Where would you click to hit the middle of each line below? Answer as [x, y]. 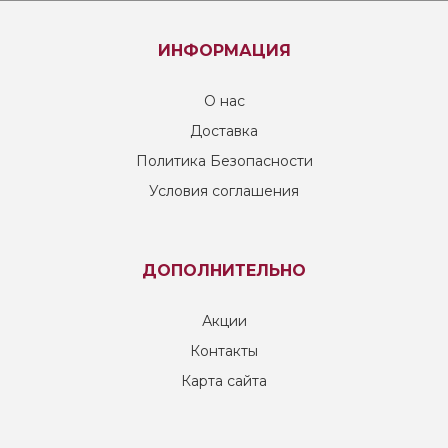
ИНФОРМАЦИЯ [224, 50]
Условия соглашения [224, 191]
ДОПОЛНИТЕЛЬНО [224, 270]
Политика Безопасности [224, 161]
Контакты [224, 351]
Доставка [224, 131]
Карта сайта [224, 381]
